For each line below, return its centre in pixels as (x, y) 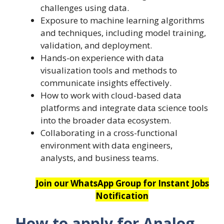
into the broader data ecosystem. (106, 120)
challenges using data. (85, 8)
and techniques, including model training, (123, 33)
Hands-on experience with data (102, 58)
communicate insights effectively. (106, 83)
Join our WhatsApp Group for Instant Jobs (122, 183)
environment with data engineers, (106, 145)
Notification (122, 195)
